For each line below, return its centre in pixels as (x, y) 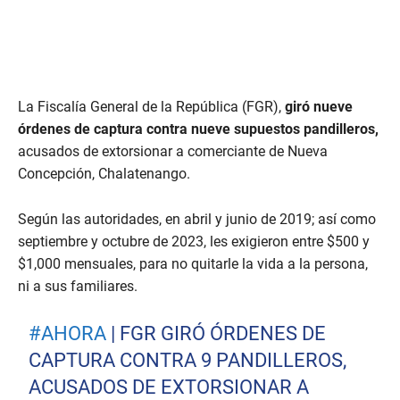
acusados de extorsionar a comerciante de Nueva (173, 152)
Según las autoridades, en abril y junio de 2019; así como (197, 220)
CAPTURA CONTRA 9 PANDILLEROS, (188, 361)
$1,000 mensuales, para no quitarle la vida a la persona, (193, 264)
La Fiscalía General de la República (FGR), (150, 107)
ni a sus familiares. (78, 287)
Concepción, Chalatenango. (104, 174)
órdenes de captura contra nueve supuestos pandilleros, (198, 129)
